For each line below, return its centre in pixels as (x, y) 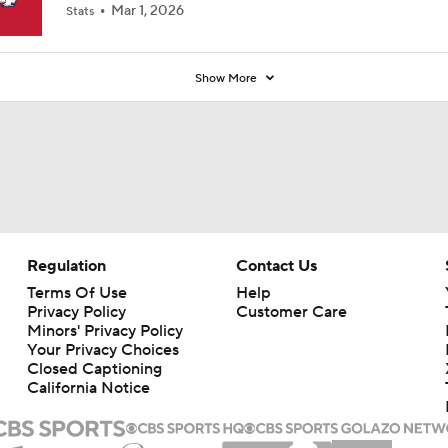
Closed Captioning (94, 368)
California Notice (88, 387)
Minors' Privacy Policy (104, 330)
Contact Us (276, 265)
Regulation (66, 265)
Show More (227, 78)
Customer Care (291, 311)
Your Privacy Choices (102, 349)
